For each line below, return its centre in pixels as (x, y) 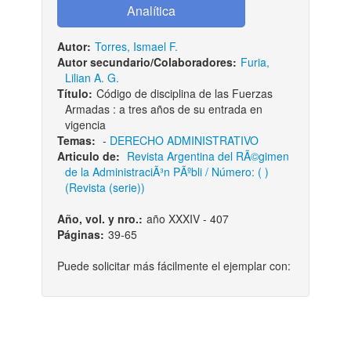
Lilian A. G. (92, 78)
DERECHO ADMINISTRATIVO (184, 140)
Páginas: (80, 234)
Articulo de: (90, 156)
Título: (74, 93)
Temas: (76, 140)
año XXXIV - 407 (187, 219)
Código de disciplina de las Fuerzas (184, 93)
